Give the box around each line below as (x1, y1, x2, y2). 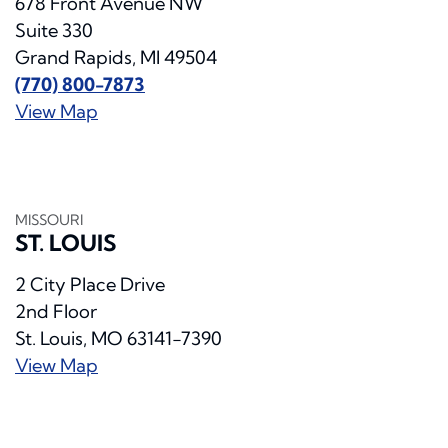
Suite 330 (15, 19, 93, 43)
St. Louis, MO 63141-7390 (15, 327, 222, 351)
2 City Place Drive (15, 273, 165, 297)
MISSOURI (15, 211, 83, 230)
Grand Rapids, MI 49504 (15, 46, 217, 70)
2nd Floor (15, 300, 97, 324)
